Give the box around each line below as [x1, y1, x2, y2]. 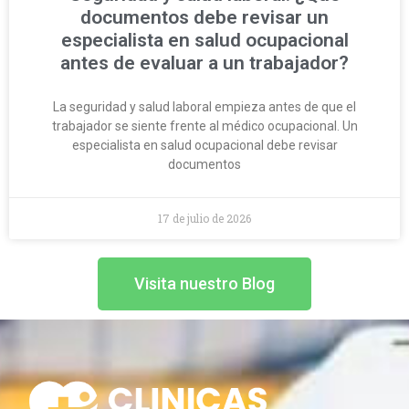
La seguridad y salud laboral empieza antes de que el [53, 99, 356, 114]
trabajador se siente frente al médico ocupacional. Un [51, 118, 358, 133]
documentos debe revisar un [80, 5, 329, 28]
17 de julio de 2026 [158, 210, 251, 225]
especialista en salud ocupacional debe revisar [71, 137, 338, 152]
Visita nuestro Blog [134, 273, 275, 293]
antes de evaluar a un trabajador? [60, 51, 349, 74]
